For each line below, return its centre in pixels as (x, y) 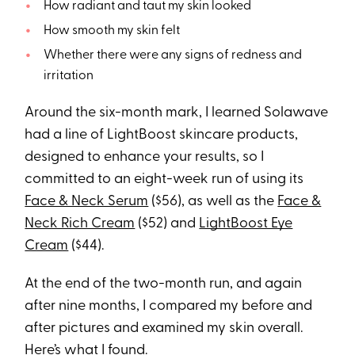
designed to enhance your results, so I (145, 157)
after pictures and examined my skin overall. (164, 328)
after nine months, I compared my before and (169, 306)
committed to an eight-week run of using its (164, 179)
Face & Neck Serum (87, 201)
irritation (68, 76)
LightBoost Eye (246, 223)
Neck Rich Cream (80, 223)
